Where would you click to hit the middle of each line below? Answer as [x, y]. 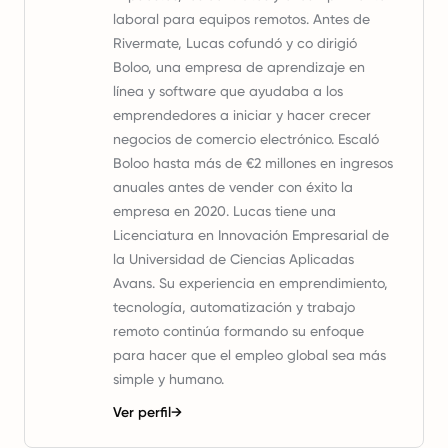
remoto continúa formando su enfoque [238, 331]
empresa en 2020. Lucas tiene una [224, 211]
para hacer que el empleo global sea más [249, 355]
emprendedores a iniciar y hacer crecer [242, 115]
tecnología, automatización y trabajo [234, 307]
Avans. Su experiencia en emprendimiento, [250, 283]
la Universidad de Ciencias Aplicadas [233, 259]
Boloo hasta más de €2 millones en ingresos [253, 163]
